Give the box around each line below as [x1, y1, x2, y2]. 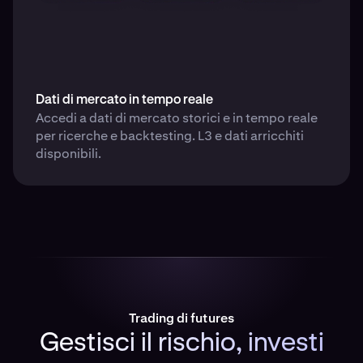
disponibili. [36, 145, 101, 163]
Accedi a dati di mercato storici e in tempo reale [36, 109, 318, 127]
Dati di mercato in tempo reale [36, 94, 213, 108]
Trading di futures [129, 310, 234, 327]
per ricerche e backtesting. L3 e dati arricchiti [36, 127, 304, 145]
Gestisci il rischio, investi [39, 331, 324, 357]
